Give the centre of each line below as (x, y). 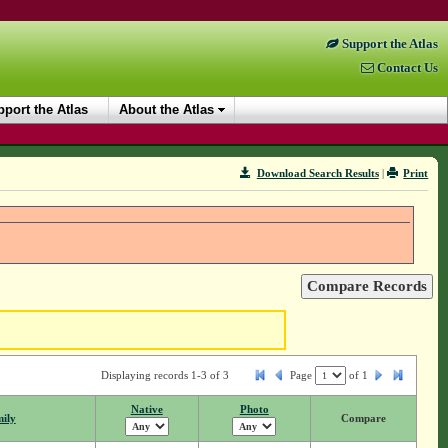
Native (146, 409)
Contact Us (406, 68)
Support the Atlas (388, 44)
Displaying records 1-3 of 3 (164, 375)
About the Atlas (166, 109)
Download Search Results (317, 173)
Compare (363, 418)
